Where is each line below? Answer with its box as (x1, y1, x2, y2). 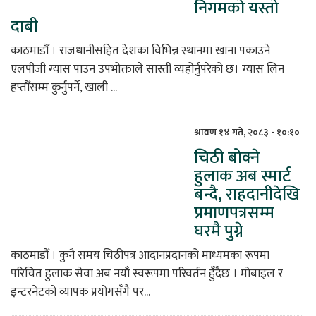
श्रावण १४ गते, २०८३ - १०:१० (194, 124, 300, 141)
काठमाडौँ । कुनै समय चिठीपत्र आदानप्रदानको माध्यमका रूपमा (11, 245, 269, 266)
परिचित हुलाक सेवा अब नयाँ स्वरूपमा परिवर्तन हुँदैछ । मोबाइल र (11, 264, 283, 284)
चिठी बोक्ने (194, 144, 260, 173)
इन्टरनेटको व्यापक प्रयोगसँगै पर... (11, 282, 150, 303)
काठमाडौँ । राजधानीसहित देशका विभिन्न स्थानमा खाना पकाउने (11, 41, 270, 61)
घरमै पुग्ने (194, 217, 243, 246)
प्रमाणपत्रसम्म (194, 199, 274, 228)
